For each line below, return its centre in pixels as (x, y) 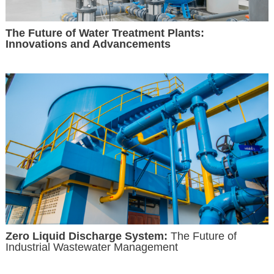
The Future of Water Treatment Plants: (105, 33)
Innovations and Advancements (88, 44)
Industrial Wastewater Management (92, 247)
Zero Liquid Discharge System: (87, 236)
